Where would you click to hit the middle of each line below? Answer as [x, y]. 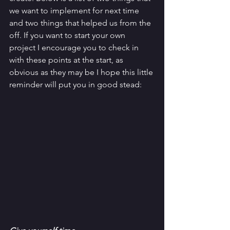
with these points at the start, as [67, 60]
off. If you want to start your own [68, 35]
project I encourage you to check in [75, 47]
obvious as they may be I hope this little [82, 72]
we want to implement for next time [75, 11]
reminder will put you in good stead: [76, 84]
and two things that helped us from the [81, 23]
